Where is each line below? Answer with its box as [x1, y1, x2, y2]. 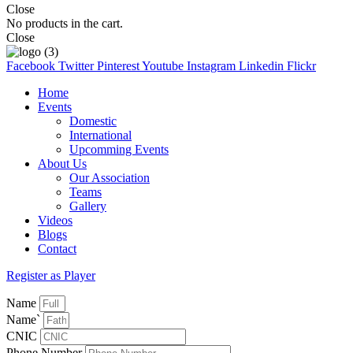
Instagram [187, 58, 236, 72]
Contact [38, 241, 76, 255]
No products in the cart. [6, 16, 123, 30]
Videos [38, 213, 72, 227]
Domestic [69, 113, 117, 128]
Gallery [69, 199, 106, 213]
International [69, 128, 132, 142]
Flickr [287, 58, 316, 72]
